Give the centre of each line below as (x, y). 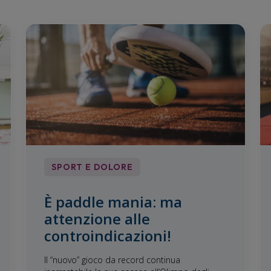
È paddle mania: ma (113, 201)
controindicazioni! (107, 235)
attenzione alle (97, 218)
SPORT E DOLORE (92, 167)
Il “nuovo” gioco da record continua (112, 260)
